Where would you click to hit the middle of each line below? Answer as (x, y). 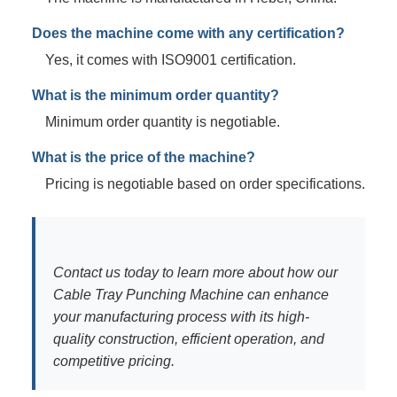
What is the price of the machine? (144, 157)
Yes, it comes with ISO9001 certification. (171, 59)
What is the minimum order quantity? (156, 95)
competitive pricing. (114, 361)
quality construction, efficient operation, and (189, 339)
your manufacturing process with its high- (181, 316)
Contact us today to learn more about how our (195, 272)
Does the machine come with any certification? (188, 33)
